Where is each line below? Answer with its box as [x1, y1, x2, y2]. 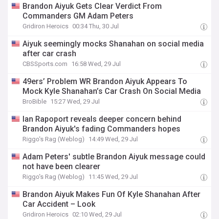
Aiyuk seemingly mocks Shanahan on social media [22, 39, 204, 48]
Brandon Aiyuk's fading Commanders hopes [22, 124, 181, 133]
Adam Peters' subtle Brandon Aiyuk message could [22, 152, 206, 161]
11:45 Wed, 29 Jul [88, 173, 138, 180]
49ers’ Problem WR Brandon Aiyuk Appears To [22, 77, 188, 86]
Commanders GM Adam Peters [22, 11, 134, 21]
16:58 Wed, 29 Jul [71, 60, 121, 67]
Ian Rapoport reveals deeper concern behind [22, 114, 182, 124]
